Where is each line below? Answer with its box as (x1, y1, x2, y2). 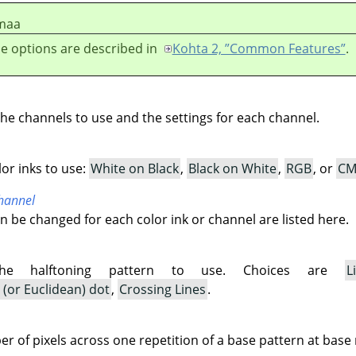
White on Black (91, 159, 180, 177)
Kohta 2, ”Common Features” (172, 39, 346, 57)
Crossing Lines (118, 280, 206, 298)
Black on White (188, 159, 277, 177)
